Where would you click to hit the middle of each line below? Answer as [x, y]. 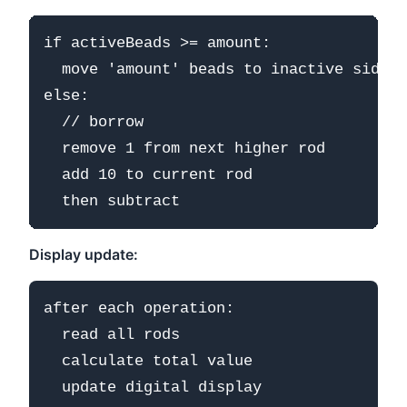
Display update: [84, 254]
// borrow [94, 122]
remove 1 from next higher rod [184, 148]
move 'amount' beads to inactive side [216, 69]
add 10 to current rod [148, 174]
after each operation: [139, 308]
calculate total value [148, 361]
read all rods [112, 334]
